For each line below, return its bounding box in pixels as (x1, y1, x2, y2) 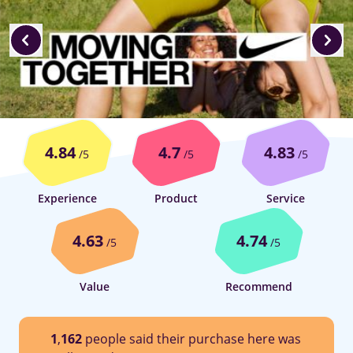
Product (154, 190, 199, 206)
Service (266, 190, 306, 206)
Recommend (225, 278, 292, 294)
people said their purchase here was (82, 329, 301, 347)
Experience (37, 190, 97, 206)
